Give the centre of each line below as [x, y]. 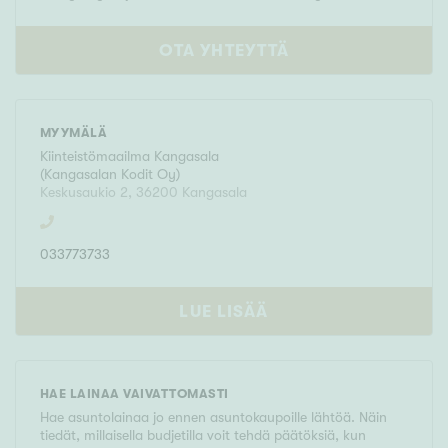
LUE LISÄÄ [224, 312]
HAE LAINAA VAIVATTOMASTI [134, 394]
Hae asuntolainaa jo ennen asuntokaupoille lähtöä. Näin [213, 417]
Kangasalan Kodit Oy [110, 174]
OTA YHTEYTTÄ [224, 51]
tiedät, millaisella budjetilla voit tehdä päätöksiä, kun [203, 435]
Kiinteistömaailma [97, 156]
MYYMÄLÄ [74, 133]
